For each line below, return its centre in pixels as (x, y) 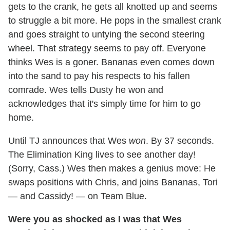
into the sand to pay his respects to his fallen (99, 76)
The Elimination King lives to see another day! (102, 154)
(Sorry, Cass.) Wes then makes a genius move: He (112, 168)
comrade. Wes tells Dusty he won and (86, 90)
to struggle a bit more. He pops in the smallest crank (115, 20)
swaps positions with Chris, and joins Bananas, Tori (113, 182)
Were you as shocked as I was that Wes (95, 219)
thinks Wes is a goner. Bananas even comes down (111, 62)
